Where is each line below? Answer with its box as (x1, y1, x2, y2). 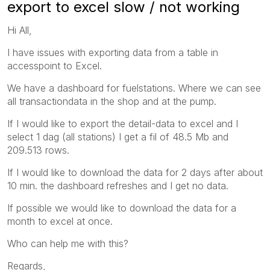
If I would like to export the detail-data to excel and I (7, 117, 238, 130)
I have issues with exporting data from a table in (7, 46, 218, 58)
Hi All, (7, 24, 32, 36)
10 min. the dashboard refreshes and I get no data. (7, 179, 228, 192)
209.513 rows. (7, 143, 69, 156)
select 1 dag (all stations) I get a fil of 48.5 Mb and (7, 130, 228, 143)
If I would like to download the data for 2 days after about (7, 166, 263, 178)
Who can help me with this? (7, 237, 128, 250)
